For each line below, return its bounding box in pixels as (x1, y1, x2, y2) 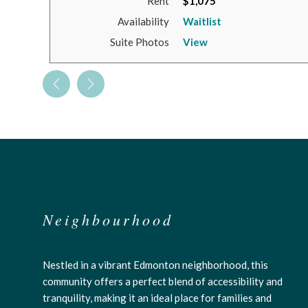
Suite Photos (109, 36, 169, 48)
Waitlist (182, 15, 221, 27)
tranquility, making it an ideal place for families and (43, 291, 272, 304)
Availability (117, 15, 169, 27)
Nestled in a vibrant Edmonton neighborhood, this (43, 258, 268, 271)
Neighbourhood (43, 209, 173, 230)
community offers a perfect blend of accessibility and (43, 275, 283, 287)
